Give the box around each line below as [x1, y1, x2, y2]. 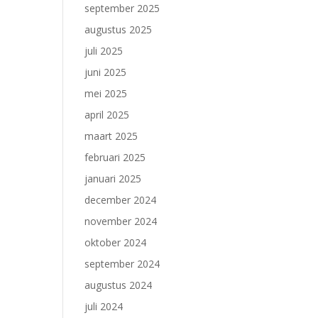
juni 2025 [84, 65, 127, 79]
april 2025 [84, 108, 130, 121]
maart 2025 [84, 129, 138, 143]
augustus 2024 [84, 278, 153, 292]
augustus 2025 [84, 23, 153, 36]
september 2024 [84, 257, 160, 270]
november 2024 [84, 214, 158, 228]
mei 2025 [84, 87, 128, 100]
